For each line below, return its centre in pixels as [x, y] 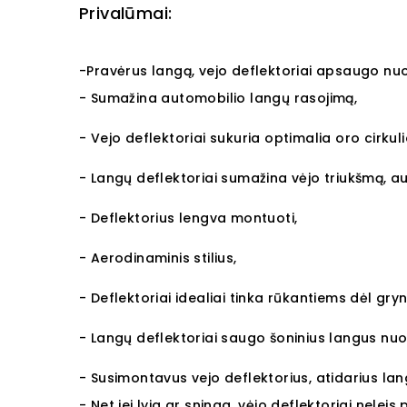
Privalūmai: [126, 13]
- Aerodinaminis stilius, [158, 258]
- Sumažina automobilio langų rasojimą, [218, 98]
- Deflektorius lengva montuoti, [189, 218]
